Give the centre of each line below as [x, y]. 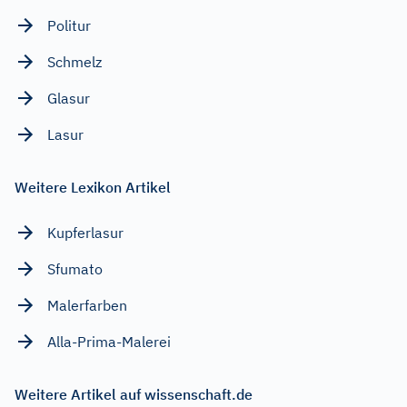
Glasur [69, 98]
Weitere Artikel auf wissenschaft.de [134, 394]
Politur [69, 25]
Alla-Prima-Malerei [109, 341]
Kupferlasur [85, 232]
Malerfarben [87, 305]
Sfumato [75, 268]
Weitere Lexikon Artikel [93, 187]
